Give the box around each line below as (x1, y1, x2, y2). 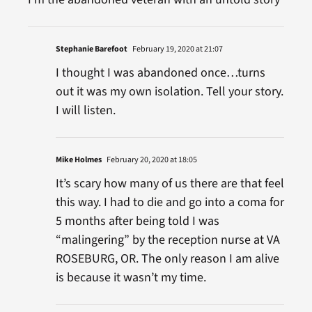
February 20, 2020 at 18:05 (104, 153, 197, 166)
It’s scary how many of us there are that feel (55, 174, 284, 192)
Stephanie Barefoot (55, 42, 127, 55)
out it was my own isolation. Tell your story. (55, 82, 283, 100)
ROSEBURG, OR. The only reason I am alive (55, 249, 279, 267)
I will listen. (55, 101, 116, 119)
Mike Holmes (55, 153, 102, 166)
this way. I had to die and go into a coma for (55, 193, 284, 211)
